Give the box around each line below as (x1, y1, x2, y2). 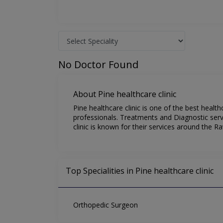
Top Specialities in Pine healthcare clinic (66, 165, 214, 177)
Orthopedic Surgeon (73, 200, 138, 210)
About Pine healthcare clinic (73, 89, 176, 100)
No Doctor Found (58, 58, 138, 72)
